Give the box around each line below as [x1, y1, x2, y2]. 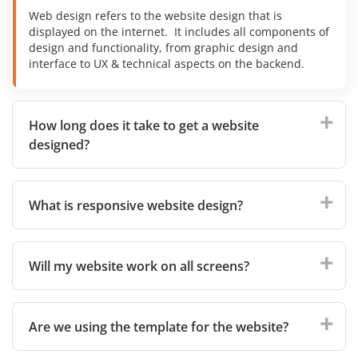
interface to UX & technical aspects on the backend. [29, 55, 304, 71]
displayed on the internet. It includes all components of [29, 23, 329, 39]
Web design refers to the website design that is [29, 7, 282, 23]
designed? [29, 135, 89, 153]
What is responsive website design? [29, 196, 243, 214]
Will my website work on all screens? [29, 257, 249, 275]
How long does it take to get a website [29, 116, 259, 134]
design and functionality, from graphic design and [29, 39, 298, 55]
